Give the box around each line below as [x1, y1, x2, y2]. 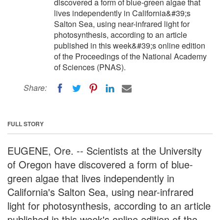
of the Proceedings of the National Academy [54, 51, 207, 62]
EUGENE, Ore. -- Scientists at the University [7, 143, 202, 158]
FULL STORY [7, 119, 44, 128]
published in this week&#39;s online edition [54, 40, 205, 51]
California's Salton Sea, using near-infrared [7, 184, 193, 199]
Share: [24, 82, 47, 93]
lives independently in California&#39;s [54, 7, 191, 19]
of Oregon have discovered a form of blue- [7, 157, 193, 171]
